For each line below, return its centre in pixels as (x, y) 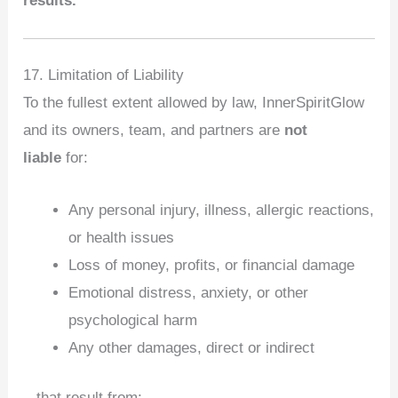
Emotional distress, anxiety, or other (189, 292)
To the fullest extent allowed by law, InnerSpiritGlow (194, 103)
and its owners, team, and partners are (154, 131)
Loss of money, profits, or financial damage (212, 265)
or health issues (122, 237)
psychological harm (133, 320)
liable (43, 158)
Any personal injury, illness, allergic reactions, (222, 210)
